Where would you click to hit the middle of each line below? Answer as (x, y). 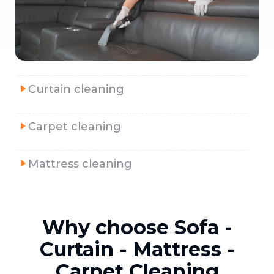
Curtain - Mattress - (137, 250)
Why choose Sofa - (137, 228)
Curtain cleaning (76, 90)
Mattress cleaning (80, 164)
